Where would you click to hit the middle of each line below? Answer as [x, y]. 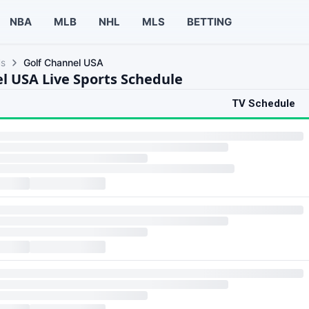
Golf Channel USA [63, 62]
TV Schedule [263, 103]
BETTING [209, 21]
